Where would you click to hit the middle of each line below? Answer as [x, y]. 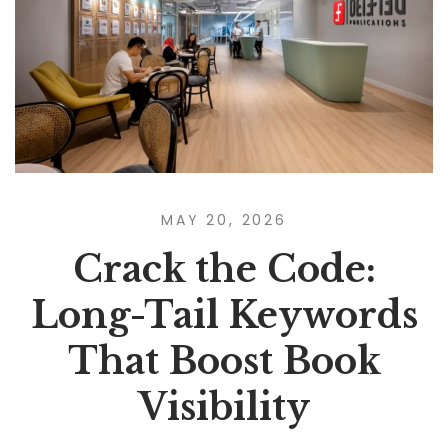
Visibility [224, 407]
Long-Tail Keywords [224, 315]
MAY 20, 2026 [224, 219]
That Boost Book [224, 361]
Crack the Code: [224, 269]
